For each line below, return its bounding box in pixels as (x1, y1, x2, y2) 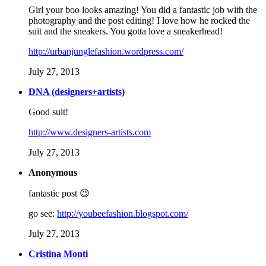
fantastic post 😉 (28, 188, 90, 199)
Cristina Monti (28, 249, 88, 259)
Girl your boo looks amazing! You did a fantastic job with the (28, 5, 257, 15)
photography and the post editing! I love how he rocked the (28, 15, 250, 26)
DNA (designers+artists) (28, 87, 125, 97)
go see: (28, 208, 57, 219)
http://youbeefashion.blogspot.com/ (57, 208, 188, 219)
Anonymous (28, 167, 77, 178)
